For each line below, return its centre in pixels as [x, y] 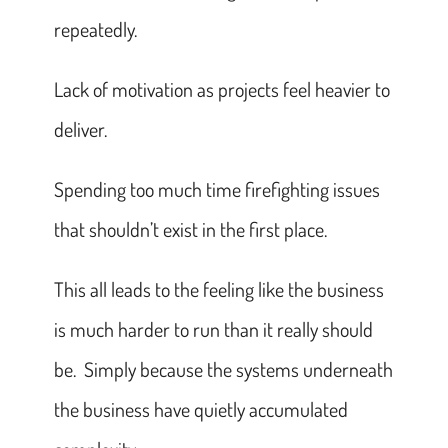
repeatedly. [95, 28]
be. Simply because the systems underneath [223, 368]
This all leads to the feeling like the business [218, 288]
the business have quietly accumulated [200, 408]
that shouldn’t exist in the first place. [190, 228]
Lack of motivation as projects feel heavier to [221, 88]
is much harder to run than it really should [213, 328]
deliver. [80, 128]
